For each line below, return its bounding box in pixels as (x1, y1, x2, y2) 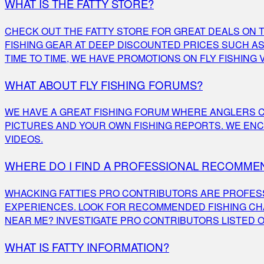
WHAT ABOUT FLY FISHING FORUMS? (5, 77, 203, 93)
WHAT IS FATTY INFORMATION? (5, 239, 169, 255)
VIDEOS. (5, 132, 43, 146)
